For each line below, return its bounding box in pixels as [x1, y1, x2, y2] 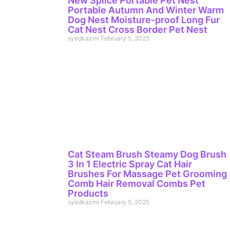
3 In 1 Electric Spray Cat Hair [68, 159, 192, 170]
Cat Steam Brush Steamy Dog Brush [68, 149, 226, 160]
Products [68, 188, 108, 199]
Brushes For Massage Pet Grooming [68, 168, 227, 180]
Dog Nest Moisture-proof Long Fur [68, 14, 220, 26]
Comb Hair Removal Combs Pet [68, 178, 205, 189]
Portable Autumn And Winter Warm [68, 5, 224, 16]
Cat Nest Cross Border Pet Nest [68, 24, 207, 35]
